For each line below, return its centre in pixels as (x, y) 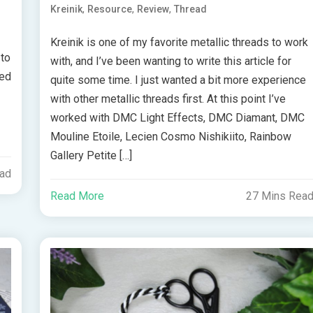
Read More (78, 196)
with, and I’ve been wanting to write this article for (171, 61)
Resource (110, 9)
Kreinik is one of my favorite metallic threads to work (180, 43)
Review (153, 9)
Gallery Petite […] (92, 156)
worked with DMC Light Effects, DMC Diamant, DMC (178, 118)
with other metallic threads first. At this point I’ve (168, 99)
